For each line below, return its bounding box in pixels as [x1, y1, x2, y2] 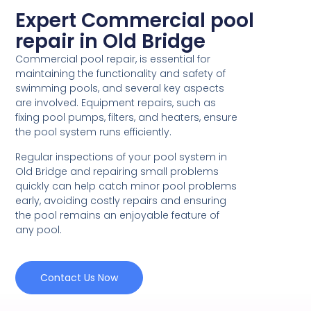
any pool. [15, 222, 62, 237]
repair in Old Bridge [15, 28, 206, 56]
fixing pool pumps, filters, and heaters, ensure [15, 110, 238, 125]
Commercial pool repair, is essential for [15, 52, 211, 67]
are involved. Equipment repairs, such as [15, 96, 217, 110]
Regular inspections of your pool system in [15, 149, 228, 164]
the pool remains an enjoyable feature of [15, 208, 220, 222]
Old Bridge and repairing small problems [15, 164, 219, 178]
